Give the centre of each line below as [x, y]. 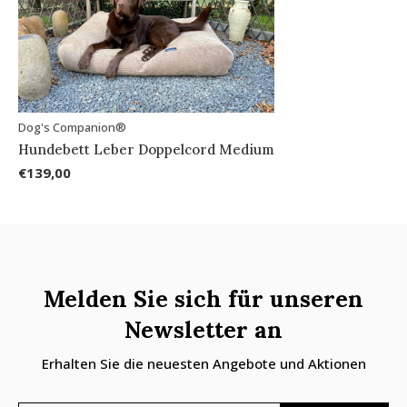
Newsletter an [203, 329]
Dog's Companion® [72, 127]
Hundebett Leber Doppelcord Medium [146, 149]
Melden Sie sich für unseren [203, 298]
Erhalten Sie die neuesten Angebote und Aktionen [203, 363]
